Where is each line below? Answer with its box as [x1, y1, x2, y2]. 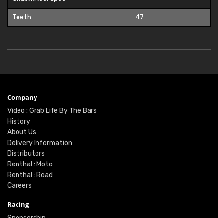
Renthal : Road [7, 171, 53, 180]
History [7, 117, 30, 126]
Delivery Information [7, 139, 72, 147]
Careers [7, 182, 32, 190]
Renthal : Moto [7, 160, 53, 169]
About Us [7, 128, 36, 137]
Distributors [7, 149, 45, 158]
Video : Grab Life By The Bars [7, 107, 97, 115]
